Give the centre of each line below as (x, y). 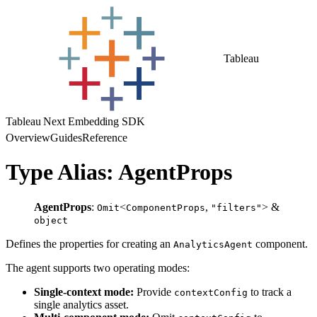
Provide (154, 292)
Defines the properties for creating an (90, 243)
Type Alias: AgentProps (119, 172)
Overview (28, 138)
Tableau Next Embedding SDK (75, 121)
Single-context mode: (84, 292)
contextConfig (211, 292)
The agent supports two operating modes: (98, 267)
